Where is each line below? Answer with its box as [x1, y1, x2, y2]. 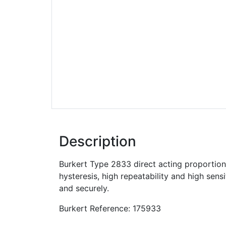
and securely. [59, 183, 109, 193]
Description [59, 133, 136, 150]
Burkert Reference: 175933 [59, 203, 161, 213]
